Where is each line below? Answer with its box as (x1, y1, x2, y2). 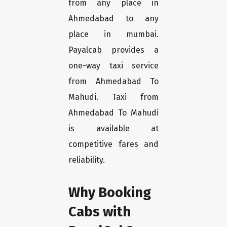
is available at (68, 124, 159, 134)
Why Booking (68, 184, 151, 201)
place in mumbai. (68, 29, 159, 40)
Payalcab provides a (68, 45, 159, 55)
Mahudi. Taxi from (68, 92, 159, 102)
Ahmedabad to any (68, 14, 159, 24)
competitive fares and (68, 139, 159, 149)
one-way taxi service (68, 61, 159, 71)
